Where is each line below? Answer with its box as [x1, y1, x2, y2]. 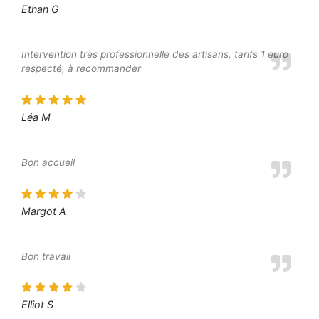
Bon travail [21, 250, 70, 262]
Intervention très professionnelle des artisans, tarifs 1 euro [21, 48, 288, 60]
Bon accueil [21, 156, 75, 168]
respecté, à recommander [21, 62, 141, 74]
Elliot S [21, 298, 53, 311]
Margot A [21, 204, 66, 217]
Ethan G [21, 2, 59, 15]
